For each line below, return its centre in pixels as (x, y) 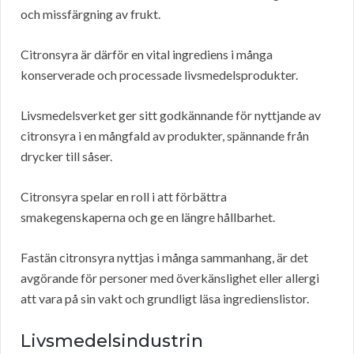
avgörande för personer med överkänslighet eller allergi (170, 278)
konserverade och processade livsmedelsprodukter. (159, 75)
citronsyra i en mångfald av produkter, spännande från (165, 136)
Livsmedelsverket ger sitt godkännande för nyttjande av (171, 115)
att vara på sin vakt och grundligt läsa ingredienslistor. (165, 299)
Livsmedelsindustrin (112, 341)
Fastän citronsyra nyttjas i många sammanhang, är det (164, 258)
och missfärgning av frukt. (90, 14)
